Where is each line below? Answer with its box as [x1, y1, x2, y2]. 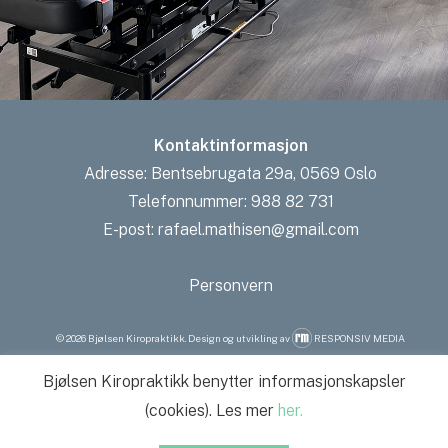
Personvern [188, 275, 273, 295]
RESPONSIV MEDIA [312, 331, 406, 344]
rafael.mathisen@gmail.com [157, 219, 359, 239]
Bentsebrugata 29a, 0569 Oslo [151, 163, 378, 183]
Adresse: [84, 163, 152, 183]
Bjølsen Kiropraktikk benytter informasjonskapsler [42, 372, 406, 392]
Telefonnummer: [127, 191, 251, 211]
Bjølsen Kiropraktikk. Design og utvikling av [86, 331, 293, 344]
